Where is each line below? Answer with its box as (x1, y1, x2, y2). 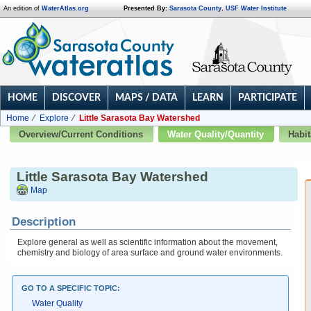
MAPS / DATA (115, 93, 178, 103)
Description (12, 215, 76, 228)
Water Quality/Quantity (167, 130, 264, 140)
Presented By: (124, 5, 167, 12)
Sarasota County (169, 5, 221, 12)
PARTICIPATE (238, 93, 297, 103)
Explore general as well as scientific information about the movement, (17, 237, 278, 247)
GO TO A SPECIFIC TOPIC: (22, 284, 120, 292)
